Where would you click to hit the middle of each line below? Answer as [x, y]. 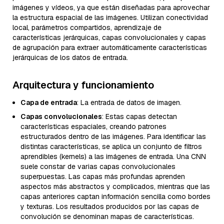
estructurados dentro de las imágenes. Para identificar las [113, 137]
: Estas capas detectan [139, 117]
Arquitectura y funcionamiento [83, 85]
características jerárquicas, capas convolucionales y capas [109, 38]
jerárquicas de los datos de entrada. [70, 58]
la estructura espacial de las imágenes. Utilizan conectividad [110, 18]
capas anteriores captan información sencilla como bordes [115, 197]
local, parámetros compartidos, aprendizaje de [87, 28]
